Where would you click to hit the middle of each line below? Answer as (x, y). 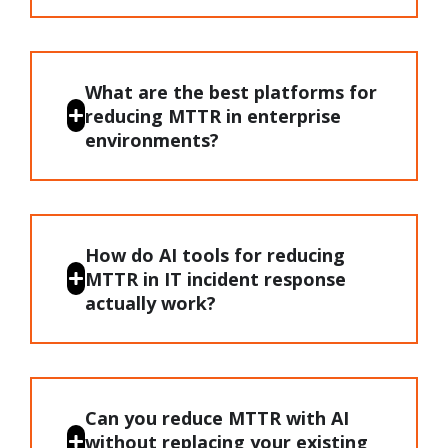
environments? (151, 139)
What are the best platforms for (230, 91)
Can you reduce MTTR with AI (216, 417)
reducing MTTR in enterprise (212, 115)
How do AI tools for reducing (214, 254)
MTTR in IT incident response (215, 278)
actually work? (150, 302)
